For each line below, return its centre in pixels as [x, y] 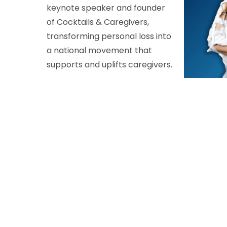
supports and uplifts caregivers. [109, 65]
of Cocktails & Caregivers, [98, 22]
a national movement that [99, 50]
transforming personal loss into [109, 36]
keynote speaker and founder [106, 8]
